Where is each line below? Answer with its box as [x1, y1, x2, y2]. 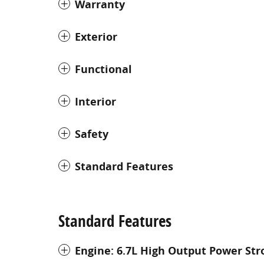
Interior [75, 94, 116, 109]
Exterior [75, 29, 117, 44]
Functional [75, 61, 132, 77]
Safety [75, 126, 108, 141]
